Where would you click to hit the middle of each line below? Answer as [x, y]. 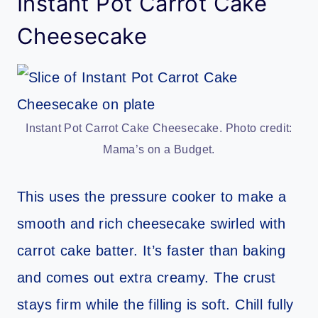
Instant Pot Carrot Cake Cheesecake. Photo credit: [159, 128]
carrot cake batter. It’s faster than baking [152, 250]
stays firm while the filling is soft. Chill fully [155, 304]
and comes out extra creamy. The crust [147, 277]
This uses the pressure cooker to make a [152, 196]
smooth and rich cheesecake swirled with [152, 223]
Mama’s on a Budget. [159, 149]
